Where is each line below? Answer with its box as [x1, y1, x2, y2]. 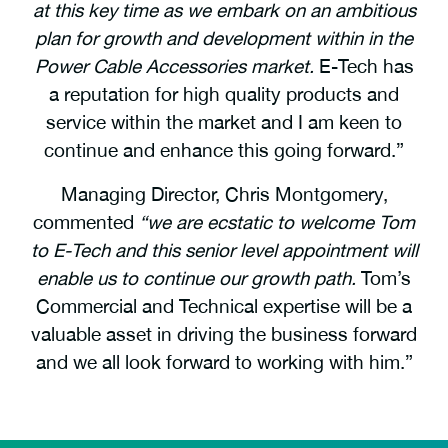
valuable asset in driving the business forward [31, 323, 417, 346]
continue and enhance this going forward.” [44, 139, 404, 162]
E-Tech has [313, 55, 414, 78]
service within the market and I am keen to [46, 111, 402, 134]
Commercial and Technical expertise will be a [36, 295, 412, 318]
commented [33, 211, 139, 234]
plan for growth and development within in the [35, 27, 413, 50]
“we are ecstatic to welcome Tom [139, 211, 415, 234]
